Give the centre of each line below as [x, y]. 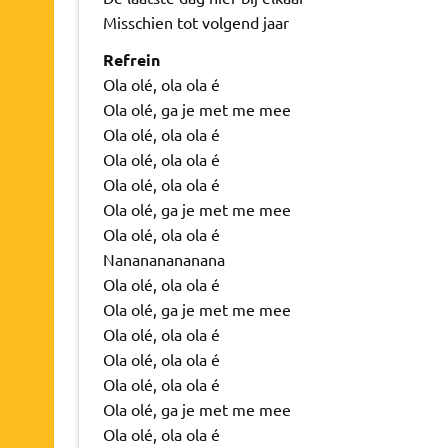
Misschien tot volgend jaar [195, 21]
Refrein [131, 59]
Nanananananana [163, 258]
